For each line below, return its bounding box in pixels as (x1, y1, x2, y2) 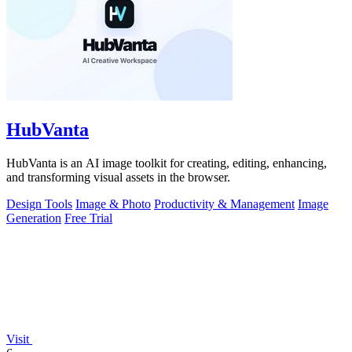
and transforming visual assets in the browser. (6, 170, 230, 184)
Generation (6, 211, 61, 225)
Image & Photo (75, 196, 151, 211)
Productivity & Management (154, 196, 295, 211)
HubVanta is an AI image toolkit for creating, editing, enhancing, (6, 156, 327, 170)
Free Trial (64, 211, 112, 225)
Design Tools (6, 196, 72, 211)
